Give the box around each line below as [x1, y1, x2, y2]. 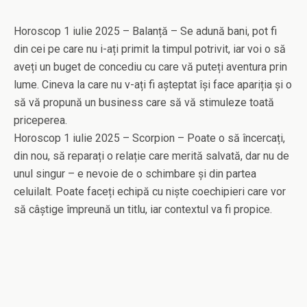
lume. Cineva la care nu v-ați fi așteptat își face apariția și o [14, 78, 292, 92]
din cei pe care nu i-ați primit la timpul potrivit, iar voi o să [14, 42, 286, 56]
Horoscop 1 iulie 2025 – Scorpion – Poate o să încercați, [14, 132, 285, 145]
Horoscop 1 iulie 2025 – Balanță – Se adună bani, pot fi [14, 25, 277, 38]
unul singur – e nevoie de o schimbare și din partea [14, 167, 256, 181]
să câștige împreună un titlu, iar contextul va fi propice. [14, 203, 272, 217]
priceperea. [14, 114, 67, 127]
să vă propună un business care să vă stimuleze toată [14, 96, 274, 110]
